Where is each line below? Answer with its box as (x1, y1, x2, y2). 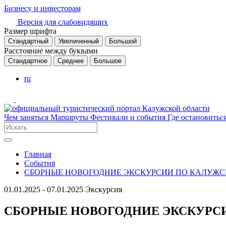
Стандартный (8, 37, 48, 45)
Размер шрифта (4, 27, 56, 35)
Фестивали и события (90, 113, 167, 122)
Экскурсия (85, 185, 122, 194)
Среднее (58, 57, 84, 65)
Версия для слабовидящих (18, 18, 108, 26)
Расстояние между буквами (4, 46, 98, 55)
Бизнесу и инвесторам (4, 4, 81, 13)
